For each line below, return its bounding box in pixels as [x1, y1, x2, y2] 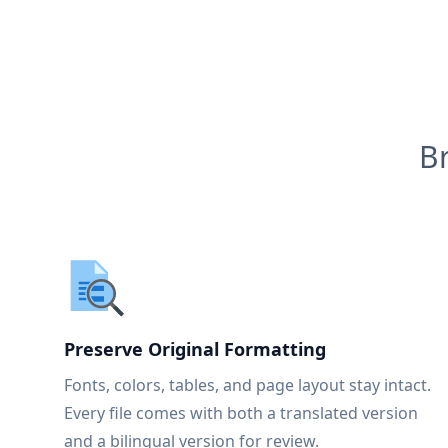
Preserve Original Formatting [64, 337, 326, 361]
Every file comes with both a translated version [64, 402, 418, 424]
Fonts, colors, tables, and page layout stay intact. [64, 374, 431, 396]
